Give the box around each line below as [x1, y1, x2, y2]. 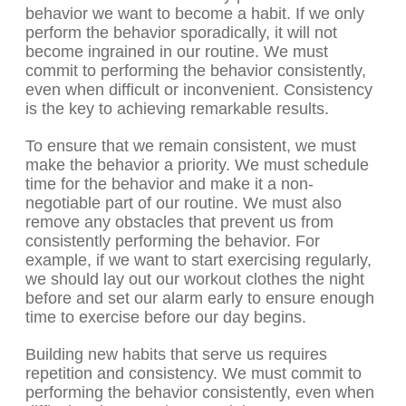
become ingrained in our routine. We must [25, 43, 328, 62]
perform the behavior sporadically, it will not [25, 24, 337, 43]
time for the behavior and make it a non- [25, 175, 314, 194]
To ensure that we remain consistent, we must [25, 137, 356, 156]
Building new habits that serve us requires [25, 345, 327, 364]
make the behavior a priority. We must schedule [25, 156, 369, 175]
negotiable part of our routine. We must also [25, 194, 342, 213]
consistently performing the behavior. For [25, 232, 320, 251]
